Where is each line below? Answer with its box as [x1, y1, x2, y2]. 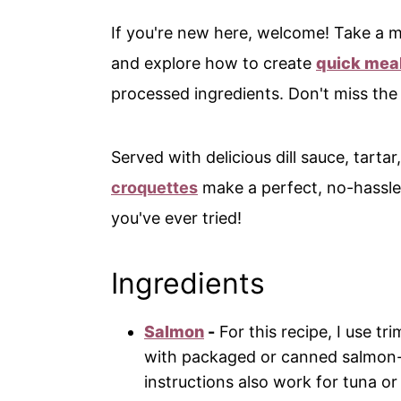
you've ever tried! [111, 209, 242, 228]
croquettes [111, 178, 198, 198]
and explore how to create [111, 54, 316, 73]
